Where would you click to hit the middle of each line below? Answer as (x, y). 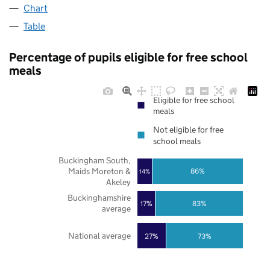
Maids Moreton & (99, 171)
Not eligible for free (188, 130)
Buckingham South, (94, 160)
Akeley (118, 182)
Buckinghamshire (99, 198)
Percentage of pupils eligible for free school (128, 58)
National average (99, 236)
